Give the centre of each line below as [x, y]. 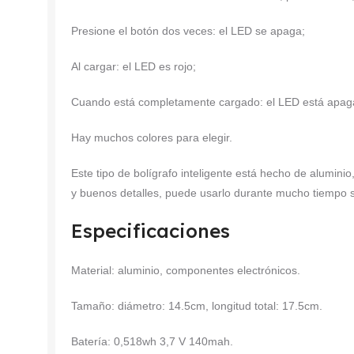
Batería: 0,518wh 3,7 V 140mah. [152, 341]
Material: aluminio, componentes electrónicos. [186, 270]
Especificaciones [151, 230]
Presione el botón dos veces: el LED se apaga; [188, 30]
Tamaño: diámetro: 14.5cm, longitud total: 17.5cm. [197, 305]
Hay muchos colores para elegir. [152, 137]
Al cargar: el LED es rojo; [134, 66]
